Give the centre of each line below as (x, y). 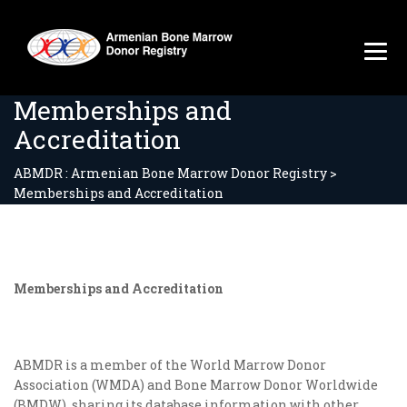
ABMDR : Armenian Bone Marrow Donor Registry (170, 173)
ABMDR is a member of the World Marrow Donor (170, 365)
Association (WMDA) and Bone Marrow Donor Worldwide (196, 385)
